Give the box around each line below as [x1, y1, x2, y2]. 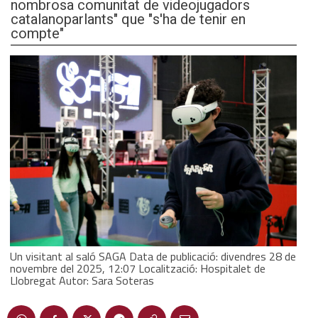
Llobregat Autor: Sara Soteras [10, 271, 154, 289]
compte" [11, 23, 64, 44]
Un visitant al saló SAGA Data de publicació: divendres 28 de [10, 247, 296, 265]
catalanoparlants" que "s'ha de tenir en [11, 9, 246, 30]
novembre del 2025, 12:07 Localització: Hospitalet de [10, 259, 265, 277]
